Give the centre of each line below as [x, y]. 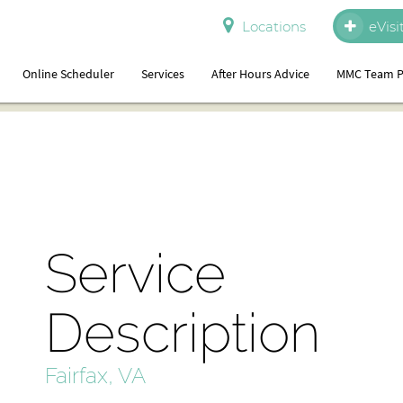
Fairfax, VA [95, 376]
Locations [274, 27]
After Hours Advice [261, 74]
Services [163, 74]
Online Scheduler [69, 74]
